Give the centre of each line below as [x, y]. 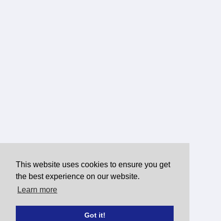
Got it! [95, 215]
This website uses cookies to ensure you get [93, 165]
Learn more [37, 190]
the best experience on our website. [78, 177]
